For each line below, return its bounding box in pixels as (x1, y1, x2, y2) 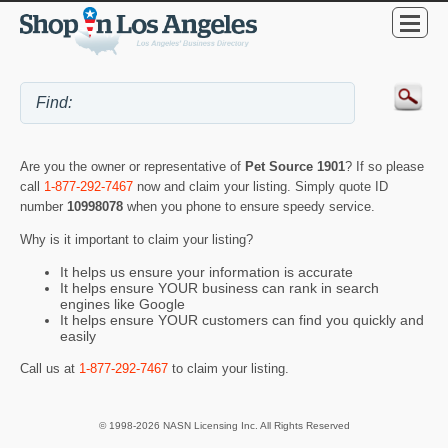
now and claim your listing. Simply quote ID (133, 179, 388, 195)
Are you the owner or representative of (20, 159, 245, 175)
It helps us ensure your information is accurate (60, 264, 353, 281)
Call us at (20, 360, 79, 376)
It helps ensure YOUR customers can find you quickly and (60, 312, 424, 329)
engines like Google (60, 296, 185, 313)
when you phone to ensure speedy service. (127, 199, 375, 215)
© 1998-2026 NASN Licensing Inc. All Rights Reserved (98, 420, 350, 432)
